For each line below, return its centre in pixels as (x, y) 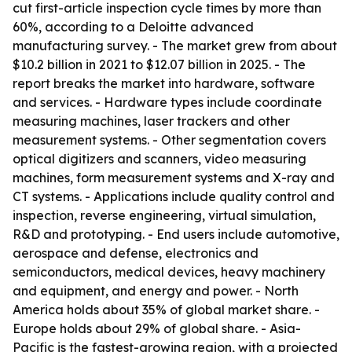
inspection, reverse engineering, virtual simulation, (164, 215)
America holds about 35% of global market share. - (166, 310)
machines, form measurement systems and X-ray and (174, 178)
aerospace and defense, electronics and (136, 253)
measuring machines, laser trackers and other (151, 121)
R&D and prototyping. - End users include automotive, (176, 234)
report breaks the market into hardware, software (164, 83)
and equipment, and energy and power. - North (156, 291)
